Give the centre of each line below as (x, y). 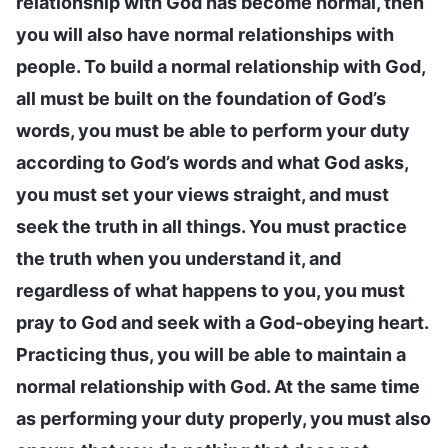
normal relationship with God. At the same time (218, 386)
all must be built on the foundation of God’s (201, 98)
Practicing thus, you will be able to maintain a (211, 354)
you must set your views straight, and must (202, 194)
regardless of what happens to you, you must (210, 290)
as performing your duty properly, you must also (223, 418)
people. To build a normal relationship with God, (220, 66)
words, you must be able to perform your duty (213, 130)
